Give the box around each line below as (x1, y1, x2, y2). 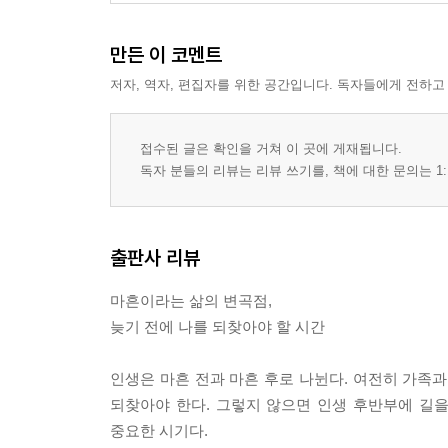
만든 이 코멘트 (110, 41, 222, 67)
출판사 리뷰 (110, 244, 200, 270)
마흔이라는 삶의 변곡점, (110, 291, 272, 309)
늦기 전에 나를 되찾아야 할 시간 (110, 317, 325, 335)
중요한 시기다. (110, 421, 208, 439)
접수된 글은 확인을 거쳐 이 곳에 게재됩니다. (140, 140, 402, 156)
